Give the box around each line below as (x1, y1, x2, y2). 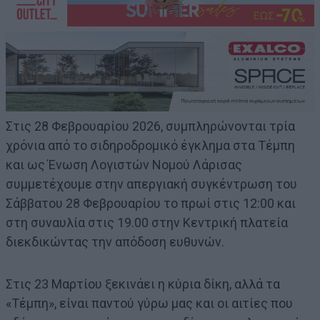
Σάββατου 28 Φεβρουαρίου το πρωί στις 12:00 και (6, 196, 296, 211)
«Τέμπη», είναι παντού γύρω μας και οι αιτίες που (6, 296, 293, 311)
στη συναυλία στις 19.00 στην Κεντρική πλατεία (6, 215, 288, 231)
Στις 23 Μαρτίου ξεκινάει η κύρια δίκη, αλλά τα (6, 276, 280, 292)
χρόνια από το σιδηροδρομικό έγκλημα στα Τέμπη (6, 138, 295, 154)
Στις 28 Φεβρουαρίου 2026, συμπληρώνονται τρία (6, 119, 295, 134)
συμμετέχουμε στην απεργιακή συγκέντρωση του (6, 176, 297, 192)
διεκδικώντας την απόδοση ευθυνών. (6, 234, 224, 250)
